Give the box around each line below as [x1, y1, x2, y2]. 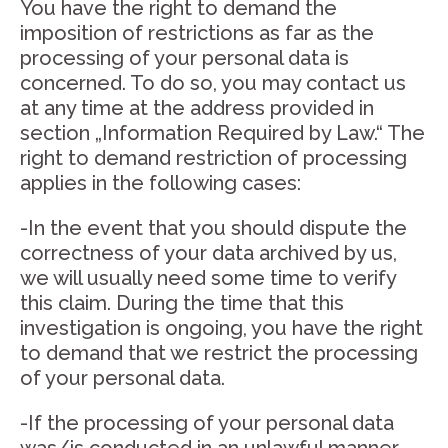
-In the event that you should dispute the [20, 216, 407, 240]
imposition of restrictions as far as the [20, 21, 374, 45]
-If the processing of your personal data [20, 411, 394, 435]
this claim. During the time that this [20, 291, 344, 315]
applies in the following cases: [20, 171, 301, 195]
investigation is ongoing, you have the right [20, 316, 423, 340]
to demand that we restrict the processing [20, 341, 418, 365]
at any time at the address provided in [20, 96, 374, 120]
